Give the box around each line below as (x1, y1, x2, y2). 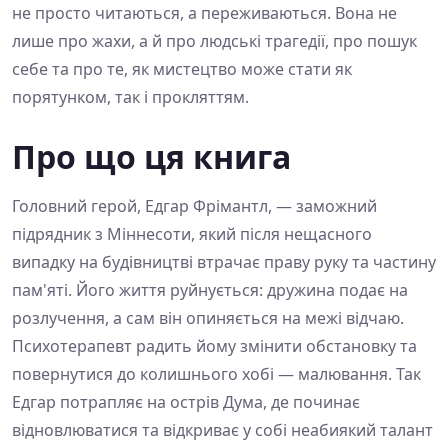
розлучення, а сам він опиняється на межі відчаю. (12, 307, 404, 330)
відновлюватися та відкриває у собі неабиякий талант (12, 419, 433, 442)
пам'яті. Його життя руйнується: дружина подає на (12, 279, 408, 302)
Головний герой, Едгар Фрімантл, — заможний (12, 195, 377, 218)
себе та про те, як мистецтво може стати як (12, 58, 352, 81)
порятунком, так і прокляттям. (12, 86, 249, 109)
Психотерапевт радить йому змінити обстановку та (12, 335, 417, 358)
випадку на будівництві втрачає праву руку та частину (12, 251, 436, 274)
